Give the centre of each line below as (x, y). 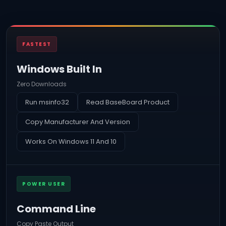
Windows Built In (59, 69)
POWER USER (44, 184)
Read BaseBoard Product (128, 102)
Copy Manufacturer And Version (78, 122)
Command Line (56, 209)
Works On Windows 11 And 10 (71, 142)
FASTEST (37, 44)
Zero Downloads (42, 84)
